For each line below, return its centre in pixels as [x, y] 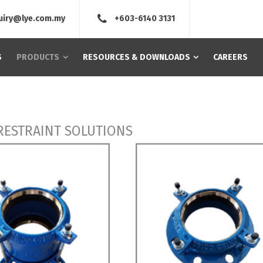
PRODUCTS [38, 57]
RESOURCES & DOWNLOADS [136, 57]
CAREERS [231, 57]
